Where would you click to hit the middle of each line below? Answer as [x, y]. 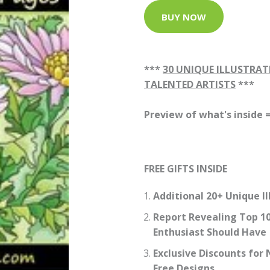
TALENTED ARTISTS [190, 84]
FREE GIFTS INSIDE [186, 169]
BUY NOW [184, 17]
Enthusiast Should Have [210, 232]
